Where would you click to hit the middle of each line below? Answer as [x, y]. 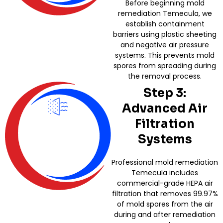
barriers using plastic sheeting [165, 34]
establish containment [165, 24]
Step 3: [165, 93]
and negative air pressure [165, 45]
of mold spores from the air [165, 204]
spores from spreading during [165, 65]
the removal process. [165, 76]
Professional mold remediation [165, 162]
